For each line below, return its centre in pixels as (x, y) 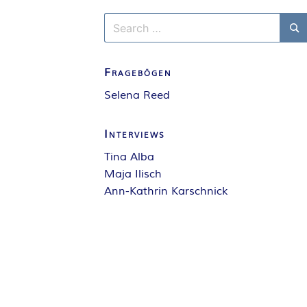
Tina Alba (129, 157)
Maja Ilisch (133, 174)
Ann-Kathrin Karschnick (166, 191)
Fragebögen (138, 73)
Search (122, 21)
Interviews (135, 134)
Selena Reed (137, 95)
